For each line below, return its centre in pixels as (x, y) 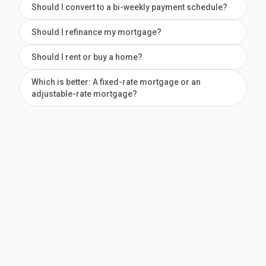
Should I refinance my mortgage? (96, 32)
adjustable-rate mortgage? (84, 94)
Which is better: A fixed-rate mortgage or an (116, 82)
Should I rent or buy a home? (87, 57)
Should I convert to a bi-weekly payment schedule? (129, 7)
